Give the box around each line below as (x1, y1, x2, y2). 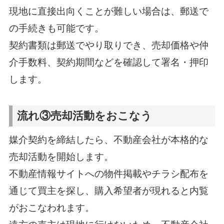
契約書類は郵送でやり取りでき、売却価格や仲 (8, 39, 208, 50)
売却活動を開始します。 (8, 151, 113, 162)
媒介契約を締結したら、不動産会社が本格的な (8, 134, 208, 145)
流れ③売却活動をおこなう (17, 110, 152, 122)
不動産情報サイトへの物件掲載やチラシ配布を (8, 168, 208, 179)
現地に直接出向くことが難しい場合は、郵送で (8, 5, 208, 16)
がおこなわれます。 (8, 202, 94, 213)
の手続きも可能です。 (8, 22, 104, 33)
